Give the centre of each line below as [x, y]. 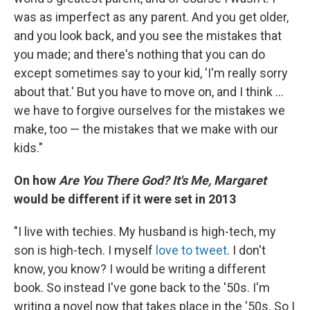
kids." [28, 147]
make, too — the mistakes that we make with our [146, 129]
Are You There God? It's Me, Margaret [163, 180]
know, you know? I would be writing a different [140, 268]
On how [36, 180]
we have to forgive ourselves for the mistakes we [149, 110]
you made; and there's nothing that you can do [139, 54]
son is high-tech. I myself [85, 250]
